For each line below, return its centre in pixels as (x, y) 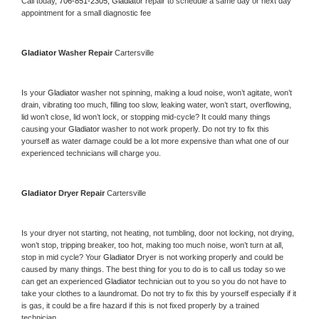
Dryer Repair (83, 193)
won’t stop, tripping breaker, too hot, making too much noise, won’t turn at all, (152, 245)
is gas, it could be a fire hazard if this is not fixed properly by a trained (140, 305)
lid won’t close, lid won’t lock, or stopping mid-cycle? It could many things (146, 116)
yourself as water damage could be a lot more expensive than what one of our (155, 141)
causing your (45, 129)
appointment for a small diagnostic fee (86, 12)
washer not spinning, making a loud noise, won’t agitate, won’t (187, 92)
